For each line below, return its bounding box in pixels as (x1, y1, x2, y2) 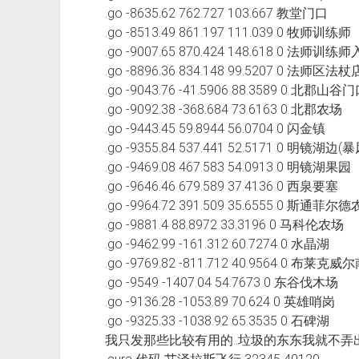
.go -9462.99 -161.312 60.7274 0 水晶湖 (104, 236, 336, 252)
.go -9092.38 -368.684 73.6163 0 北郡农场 (104, 101, 349, 117)
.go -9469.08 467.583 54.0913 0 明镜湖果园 (104, 159, 357, 175)
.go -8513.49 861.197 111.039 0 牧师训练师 (104, 24, 357, 40)
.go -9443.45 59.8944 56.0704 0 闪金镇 (104, 120, 332, 136)
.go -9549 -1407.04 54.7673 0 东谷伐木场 (104, 274, 345, 290)
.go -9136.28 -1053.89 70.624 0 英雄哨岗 (104, 293, 341, 309)
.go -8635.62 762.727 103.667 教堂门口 (104, 5, 334, 21)
